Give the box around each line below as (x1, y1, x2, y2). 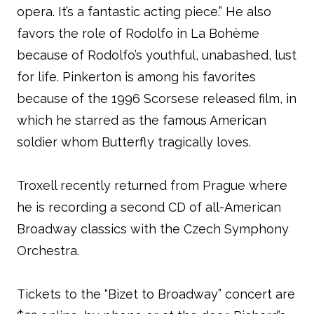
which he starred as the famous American (17, 113, 266, 128)
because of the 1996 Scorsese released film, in (17, 91, 296, 106)
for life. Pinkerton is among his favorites (17, 69, 256, 84)
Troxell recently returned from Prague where (17, 178, 287, 193)
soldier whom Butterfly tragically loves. (17, 135, 251, 149)
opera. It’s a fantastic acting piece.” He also (17, 4, 271, 19)
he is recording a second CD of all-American (17, 200, 281, 214)
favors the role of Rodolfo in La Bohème (17, 26, 259, 41)
